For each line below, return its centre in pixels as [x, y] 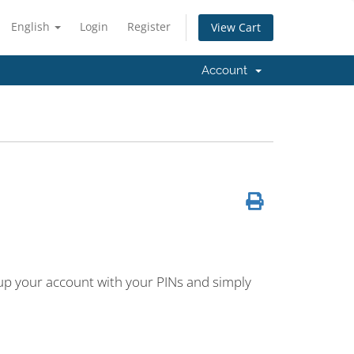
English [32, 26]
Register [149, 26]
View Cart [236, 28]
